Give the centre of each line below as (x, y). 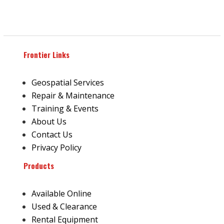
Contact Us (52, 135)
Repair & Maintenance (73, 96)
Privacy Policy (56, 148)
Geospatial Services (67, 83)
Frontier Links (46, 55)
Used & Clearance (64, 207)
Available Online (61, 194)
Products (38, 166)
